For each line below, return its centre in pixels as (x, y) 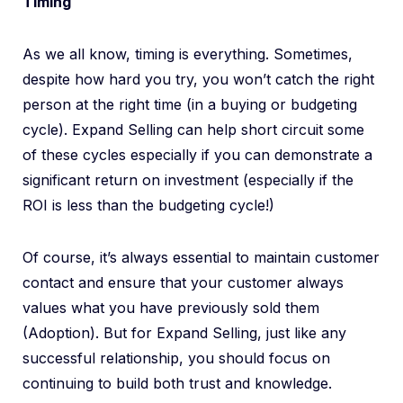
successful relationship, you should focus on (176, 358)
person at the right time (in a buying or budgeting (190, 104)
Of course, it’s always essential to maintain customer (201, 257)
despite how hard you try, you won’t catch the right (198, 79)
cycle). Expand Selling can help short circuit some (193, 130)
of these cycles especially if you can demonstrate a (197, 155)
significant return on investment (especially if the (188, 180)
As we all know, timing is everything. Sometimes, (188, 54)
